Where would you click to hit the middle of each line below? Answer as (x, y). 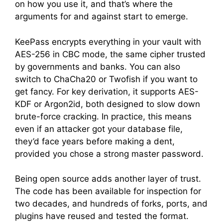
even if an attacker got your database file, (99, 129)
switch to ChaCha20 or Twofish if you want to (106, 79)
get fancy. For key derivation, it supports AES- (107, 91)
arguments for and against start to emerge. (102, 16)
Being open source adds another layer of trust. (108, 179)
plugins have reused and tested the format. (102, 216)
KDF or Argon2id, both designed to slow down (108, 104)
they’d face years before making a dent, (95, 141)
